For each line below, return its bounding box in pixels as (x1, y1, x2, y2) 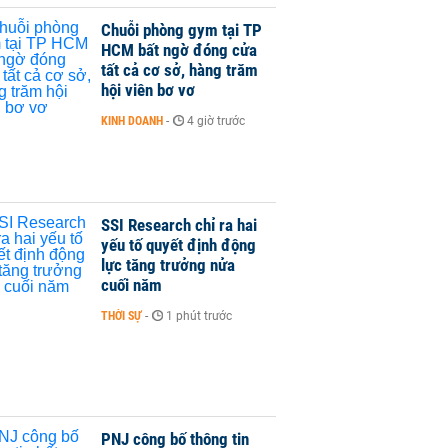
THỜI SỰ (101, 308, 142, 323)
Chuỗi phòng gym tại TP (101, 20, 262, 41)
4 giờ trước (187, 114, 245, 129)
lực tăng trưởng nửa (101, 254, 235, 275)
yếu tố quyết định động (101, 234, 256, 255)
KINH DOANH (101, 114, 163, 129)
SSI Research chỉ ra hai (101, 214, 257, 235)
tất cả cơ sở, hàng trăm (101, 60, 258, 81)
